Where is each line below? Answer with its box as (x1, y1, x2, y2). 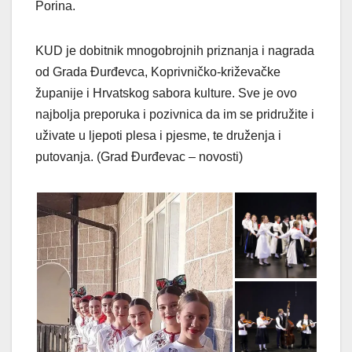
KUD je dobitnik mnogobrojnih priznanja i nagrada (35, 43, 314, 57)
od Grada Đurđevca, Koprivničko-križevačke (35, 64, 280, 79)
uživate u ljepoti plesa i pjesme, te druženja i (35, 128, 281, 142)
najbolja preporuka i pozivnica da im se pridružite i (35, 107, 314, 121)
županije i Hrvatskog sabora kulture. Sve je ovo (35, 86, 297, 100)
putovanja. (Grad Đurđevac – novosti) (35, 149, 243, 163)
